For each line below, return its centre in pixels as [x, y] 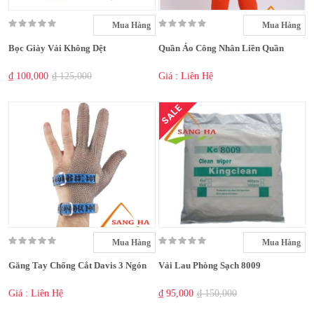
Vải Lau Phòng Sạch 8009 [210, 266]
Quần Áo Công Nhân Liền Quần [221, 48]
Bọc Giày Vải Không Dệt [57, 48]
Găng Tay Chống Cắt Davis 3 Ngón [77, 266]
